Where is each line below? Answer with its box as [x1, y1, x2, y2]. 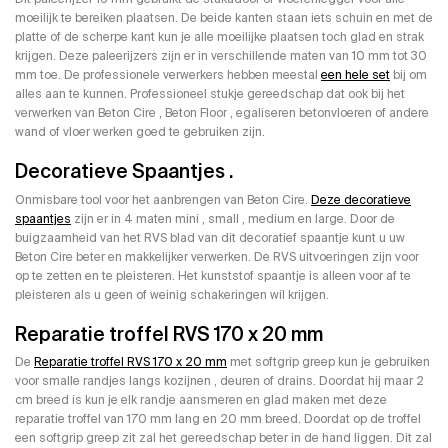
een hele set [321, 66, 390, 83]
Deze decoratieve [311, 191, 411, 208]
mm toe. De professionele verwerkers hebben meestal [15, 66, 321, 83]
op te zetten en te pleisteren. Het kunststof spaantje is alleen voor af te [15, 267, 411, 284]
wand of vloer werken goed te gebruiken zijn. [15, 123, 265, 140]
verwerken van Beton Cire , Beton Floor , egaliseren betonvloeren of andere [15, 104, 429, 121]
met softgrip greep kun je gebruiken [227, 354, 430, 371]
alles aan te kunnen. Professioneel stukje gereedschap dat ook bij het [15, 85, 405, 102]
